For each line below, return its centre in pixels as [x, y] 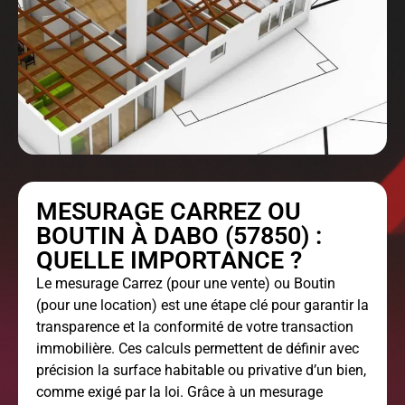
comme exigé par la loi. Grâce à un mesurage [179, 392]
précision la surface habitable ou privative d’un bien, [201, 371]
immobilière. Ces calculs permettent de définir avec [198, 349]
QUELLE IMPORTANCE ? [169, 261]
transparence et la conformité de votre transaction [195, 327]
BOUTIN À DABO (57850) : [179, 236]
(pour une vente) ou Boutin [249, 284]
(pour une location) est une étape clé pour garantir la [202, 306]
